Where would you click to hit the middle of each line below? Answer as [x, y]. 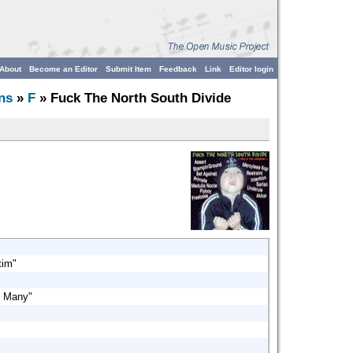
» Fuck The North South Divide [133, 98]
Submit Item [128, 69]
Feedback [178, 69]
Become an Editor [63, 69]
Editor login [251, 69]
